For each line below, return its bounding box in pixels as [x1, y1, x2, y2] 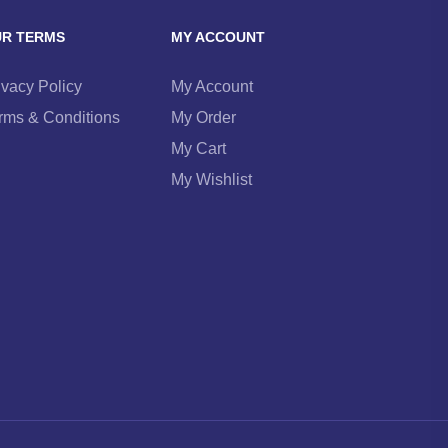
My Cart [171, 140, 226, 157]
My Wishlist [171, 171, 252, 188]
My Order [171, 109, 236, 126]
